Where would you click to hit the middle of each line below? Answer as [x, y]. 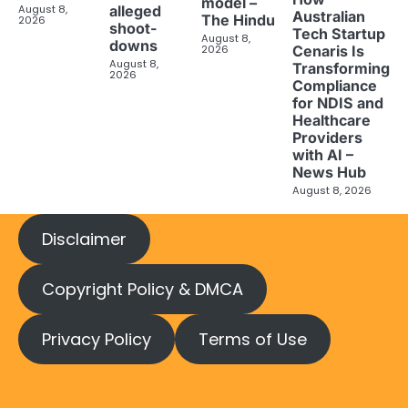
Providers [327, 137]
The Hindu [238, 20]
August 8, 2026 [331, 190]
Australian [328, 16]
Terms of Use [252, 339]
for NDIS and [337, 102]
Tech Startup [338, 33]
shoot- [134, 28]
